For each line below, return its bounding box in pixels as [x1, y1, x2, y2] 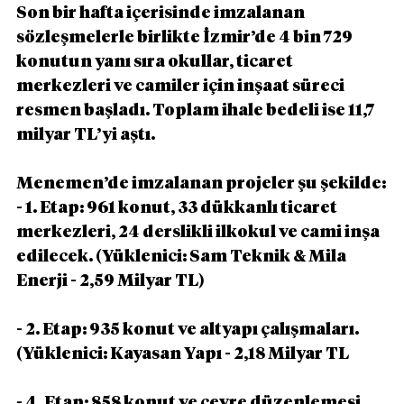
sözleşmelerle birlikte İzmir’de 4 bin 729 [16, 29, 355, 46]
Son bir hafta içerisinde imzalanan [16, 5, 308, 22]
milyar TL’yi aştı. [16, 126, 155, 143]
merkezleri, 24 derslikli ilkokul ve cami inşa [16, 224, 382, 241]
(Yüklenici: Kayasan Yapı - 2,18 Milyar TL [16, 345, 349, 363]
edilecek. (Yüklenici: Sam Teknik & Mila [16, 248, 349, 265]
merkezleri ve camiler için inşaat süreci [16, 78, 347, 95]
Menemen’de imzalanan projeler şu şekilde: [16, 175, 386, 192]
